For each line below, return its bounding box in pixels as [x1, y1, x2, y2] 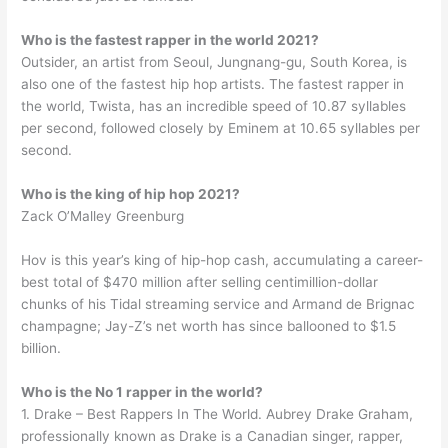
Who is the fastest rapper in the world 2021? [21, 32, 320, 49]
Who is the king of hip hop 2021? [21, 186, 241, 203]
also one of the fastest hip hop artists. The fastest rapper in [21, 76, 405, 93]
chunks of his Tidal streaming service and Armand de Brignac [21, 295, 416, 312]
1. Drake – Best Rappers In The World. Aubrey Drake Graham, [21, 405, 414, 422]
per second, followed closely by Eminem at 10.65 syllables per [21, 120, 421, 137]
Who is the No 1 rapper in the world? [21, 383, 264, 400]
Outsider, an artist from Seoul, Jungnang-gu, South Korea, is [21, 54, 408, 71]
